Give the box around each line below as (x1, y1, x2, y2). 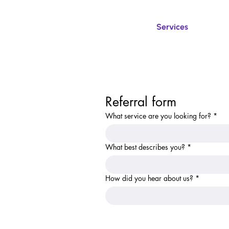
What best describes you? (105, 142, 185, 152)
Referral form (105, 94, 176, 110)
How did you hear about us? (105, 173, 193, 183)
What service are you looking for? (105, 111, 211, 121)
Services (156, 22, 188, 32)
